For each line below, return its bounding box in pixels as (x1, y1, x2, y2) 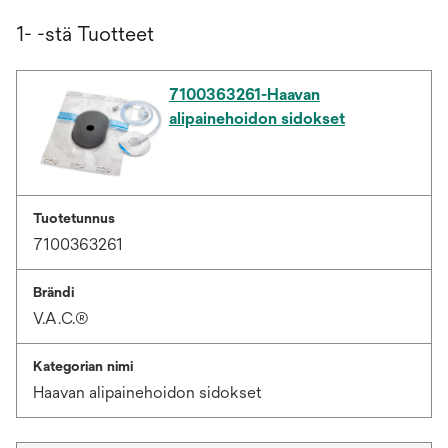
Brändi (33, 284, 74, 301)
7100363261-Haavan (168, 85, 320, 105)
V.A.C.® (33, 309, 89, 329)
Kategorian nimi (33, 358, 133, 375)
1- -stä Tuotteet (16, 22, 154, 46)
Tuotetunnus (33, 210, 115, 227)
